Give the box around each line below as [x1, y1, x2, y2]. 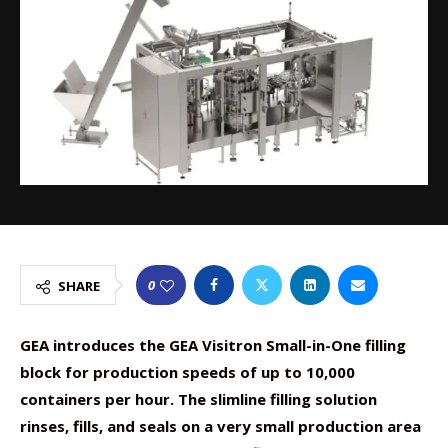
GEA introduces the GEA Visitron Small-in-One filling [20, 335, 406, 355]
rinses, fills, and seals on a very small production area [20, 416, 421, 436]
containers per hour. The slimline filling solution [20, 389, 377, 409]
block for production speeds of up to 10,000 [20, 362, 355, 382]
